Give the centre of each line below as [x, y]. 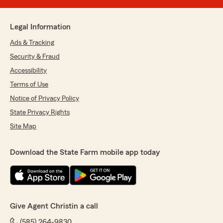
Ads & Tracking [32, 43]
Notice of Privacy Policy [45, 99]
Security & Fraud [35, 57]
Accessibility [28, 71]
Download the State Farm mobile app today [85, 153]
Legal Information [40, 27]
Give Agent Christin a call [54, 206]
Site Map [23, 127]
